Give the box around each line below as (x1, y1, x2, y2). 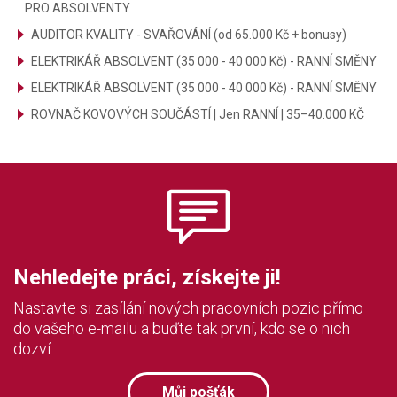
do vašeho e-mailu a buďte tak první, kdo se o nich (13, 319, 350, 338)
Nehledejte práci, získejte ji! (13, 265, 281, 290)
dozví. (13, 339, 53, 358)
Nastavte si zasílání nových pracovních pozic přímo (13, 299, 363, 317)
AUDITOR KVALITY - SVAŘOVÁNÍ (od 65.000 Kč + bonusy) (31, 27, 346, 42)
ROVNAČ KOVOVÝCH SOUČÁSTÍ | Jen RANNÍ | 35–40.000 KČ (31, 107, 364, 121)
